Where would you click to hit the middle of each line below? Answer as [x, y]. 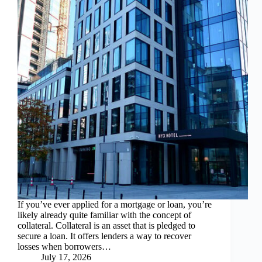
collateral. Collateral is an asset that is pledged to [106, 225]
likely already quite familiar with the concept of [104, 215]
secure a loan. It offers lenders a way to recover [104, 236]
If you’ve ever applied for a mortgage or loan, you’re [115, 204]
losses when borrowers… [64, 246]
